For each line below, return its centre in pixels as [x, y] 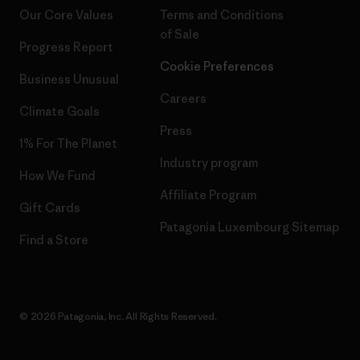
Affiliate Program [208, 195]
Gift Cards [50, 208]
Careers [183, 98]
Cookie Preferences [217, 66]
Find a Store [54, 240]
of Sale [180, 34]
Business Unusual [69, 79]
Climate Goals [59, 111]
